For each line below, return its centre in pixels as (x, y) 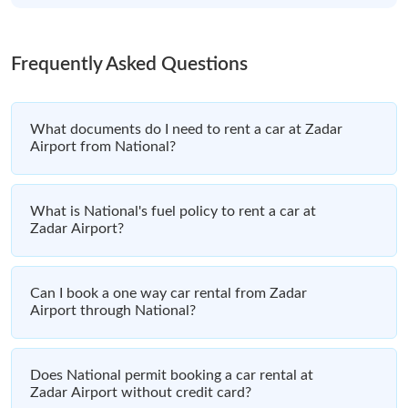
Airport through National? (113, 310)
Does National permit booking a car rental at (172, 375)
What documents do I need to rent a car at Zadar (186, 129)
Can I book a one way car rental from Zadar (168, 293)
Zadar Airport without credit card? (141, 392)
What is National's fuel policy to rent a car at (173, 211)
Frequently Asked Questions (129, 64)
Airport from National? (103, 146)
